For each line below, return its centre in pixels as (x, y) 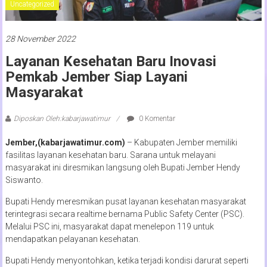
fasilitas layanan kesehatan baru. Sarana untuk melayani (110, 155)
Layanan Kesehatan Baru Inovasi (111, 61)
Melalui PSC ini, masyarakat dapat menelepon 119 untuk (109, 226)
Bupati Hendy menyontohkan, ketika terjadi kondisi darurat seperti (127, 260)
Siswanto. (24, 180)
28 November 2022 (40, 38)
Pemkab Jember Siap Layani (96, 77)
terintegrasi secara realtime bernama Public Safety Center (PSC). (125, 214)
